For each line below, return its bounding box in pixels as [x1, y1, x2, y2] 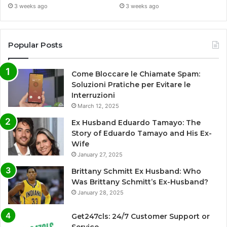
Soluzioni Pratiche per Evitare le [71, 80, 191, 89]
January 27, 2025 [78, 150, 123, 158]
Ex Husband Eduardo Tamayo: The [71, 118, 201, 127]
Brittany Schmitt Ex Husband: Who [71, 166, 201, 176]
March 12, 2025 [78, 102, 119, 109]
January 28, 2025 [78, 188, 124, 196]
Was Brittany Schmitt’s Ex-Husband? [71, 177, 208, 186]
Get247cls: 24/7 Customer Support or [71, 211, 210, 221]
